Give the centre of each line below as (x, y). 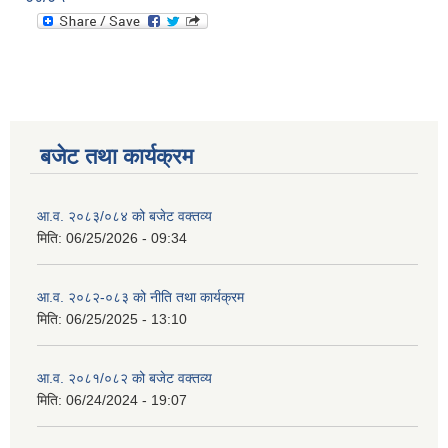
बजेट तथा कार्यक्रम (116, 157)
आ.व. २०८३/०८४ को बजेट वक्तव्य (124, 216)
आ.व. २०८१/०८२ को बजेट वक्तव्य (124, 378)
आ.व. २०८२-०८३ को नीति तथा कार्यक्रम (140, 297)
